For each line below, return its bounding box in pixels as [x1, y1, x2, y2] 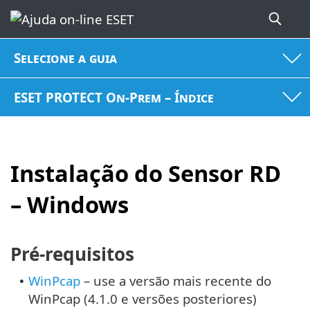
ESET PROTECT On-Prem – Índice [14, 88, 215, 106]
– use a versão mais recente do [80, 271, 271, 289]
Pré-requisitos [10, 241, 134, 266]
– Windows [10, 189, 129, 221]
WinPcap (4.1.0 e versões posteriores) [28, 289, 257, 307]
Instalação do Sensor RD [10, 158, 281, 190]
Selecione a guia [14, 49, 118, 67]
